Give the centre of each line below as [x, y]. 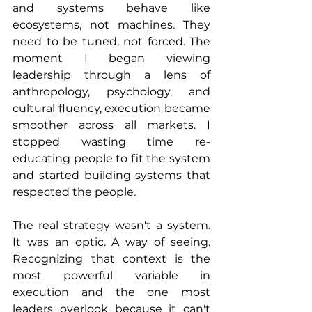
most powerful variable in [111, 276]
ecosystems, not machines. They [111, 25]
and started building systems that [111, 175]
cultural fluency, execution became [111, 109]
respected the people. [74, 192]
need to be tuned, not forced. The [111, 42]
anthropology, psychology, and [111, 92]
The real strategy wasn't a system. [111, 226]
